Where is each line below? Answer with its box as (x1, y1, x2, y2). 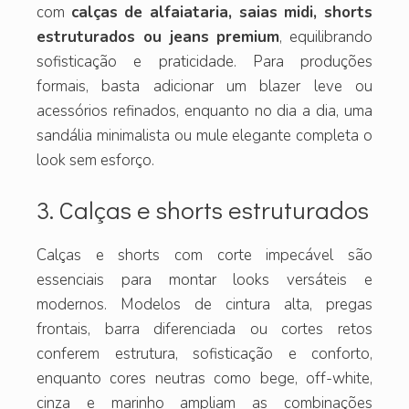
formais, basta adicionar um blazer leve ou (37, 75, 372, 97)
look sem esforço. (37, 149, 154, 171)
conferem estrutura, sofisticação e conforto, (37, 343, 372, 365)
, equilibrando (279, 26, 372, 47)
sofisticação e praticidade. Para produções (37, 50, 372, 72)
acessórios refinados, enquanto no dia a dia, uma (37, 100, 372, 121)
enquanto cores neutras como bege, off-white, (37, 368, 372, 390)
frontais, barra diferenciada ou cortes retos (37, 319, 372, 341)
